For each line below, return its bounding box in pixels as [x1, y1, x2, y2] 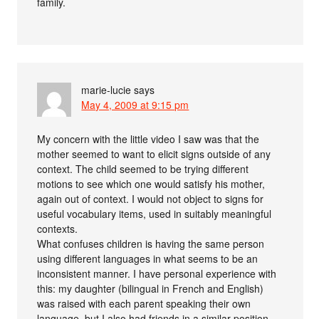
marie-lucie [81, 82, 132, 97]
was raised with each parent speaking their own [37, 296, 251, 310]
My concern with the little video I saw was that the [37, 131, 260, 146]
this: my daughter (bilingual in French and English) [37, 281, 264, 296]
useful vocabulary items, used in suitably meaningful [37, 206, 272, 221]
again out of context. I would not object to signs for [37, 191, 264, 206]
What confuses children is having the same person [37, 236, 265, 251]
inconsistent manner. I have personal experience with [37, 266, 277, 281]
